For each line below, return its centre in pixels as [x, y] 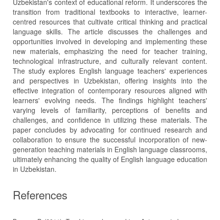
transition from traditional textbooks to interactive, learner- [110, 12]
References [40, 195]
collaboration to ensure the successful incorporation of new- [110, 140]
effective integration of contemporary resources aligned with [110, 91]
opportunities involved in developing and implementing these [110, 41]
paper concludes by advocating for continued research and [110, 130]
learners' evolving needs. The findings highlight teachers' [110, 100]
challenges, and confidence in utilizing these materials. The [110, 120]
